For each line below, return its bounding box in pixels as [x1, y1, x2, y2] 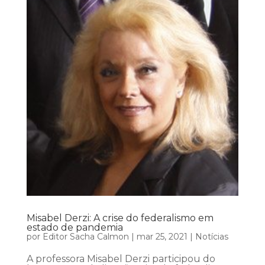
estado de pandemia [26, 222, 123, 233]
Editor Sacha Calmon [42, 231, 129, 242]
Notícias [195, 231, 228, 242]
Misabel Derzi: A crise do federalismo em [26, 212, 214, 224]
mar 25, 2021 [136, 231, 188, 242]
